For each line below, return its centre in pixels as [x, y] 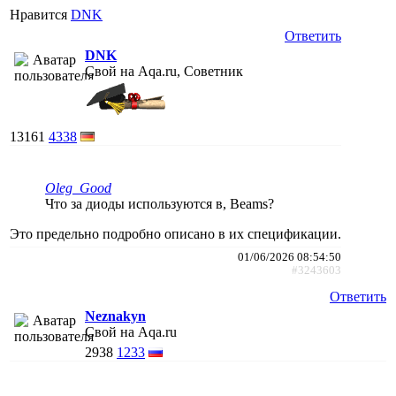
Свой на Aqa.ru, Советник [164, 71]
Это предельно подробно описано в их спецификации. [175, 233]
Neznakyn [115, 316]
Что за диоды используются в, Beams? [160, 203]
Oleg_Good [78, 187]
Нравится [40, 14]
